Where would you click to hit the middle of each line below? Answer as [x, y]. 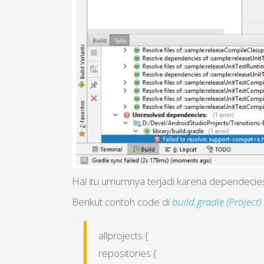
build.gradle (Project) [217, 202]
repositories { [128, 253]
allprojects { [123, 236]
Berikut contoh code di [122, 202]
